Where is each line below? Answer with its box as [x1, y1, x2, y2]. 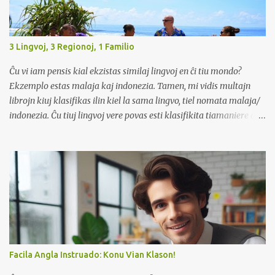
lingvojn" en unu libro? [9, 139, 95, 151]
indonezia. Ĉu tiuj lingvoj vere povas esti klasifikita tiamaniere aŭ [9, 110, 260, 122]
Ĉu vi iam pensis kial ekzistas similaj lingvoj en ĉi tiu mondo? [9, 66, 241, 77]
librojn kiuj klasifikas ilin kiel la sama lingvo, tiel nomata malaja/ [9, 95, 260, 107]
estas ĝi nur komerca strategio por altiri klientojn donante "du [9, 125, 247, 136]
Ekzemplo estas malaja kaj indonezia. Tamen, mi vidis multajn [9, 80, 250, 92]
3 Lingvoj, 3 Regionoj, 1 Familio [9, 42, 134, 52]
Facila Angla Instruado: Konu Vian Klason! [9, 250, 176, 260]
